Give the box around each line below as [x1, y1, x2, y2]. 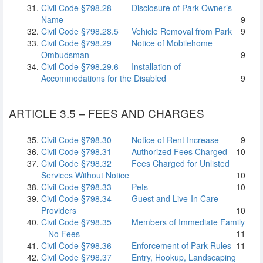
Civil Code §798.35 [41, 216, 112, 228]
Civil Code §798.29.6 [41, 60, 119, 72]
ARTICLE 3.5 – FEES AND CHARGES [9, 105, 204, 121]
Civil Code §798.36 [41, 240, 112, 251]
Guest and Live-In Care [129, 193, 218, 204]
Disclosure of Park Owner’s [129, 2, 232, 14]
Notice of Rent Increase [129, 134, 219, 146]
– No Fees [41, 228, 80, 240]
